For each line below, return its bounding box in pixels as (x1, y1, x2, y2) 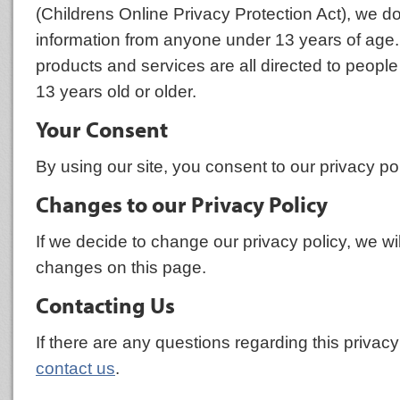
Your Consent (36, 115, 168, 143)
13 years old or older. (36, 81, 196, 101)
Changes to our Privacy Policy (36, 190, 328, 218)
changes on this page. (36, 257, 206, 277)
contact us (36, 358, 115, 378)
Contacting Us (36, 291, 175, 319)
